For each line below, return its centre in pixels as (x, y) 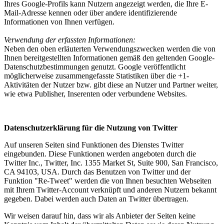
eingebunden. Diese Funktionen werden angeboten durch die (100, 153)
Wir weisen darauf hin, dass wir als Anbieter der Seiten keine (100, 215)
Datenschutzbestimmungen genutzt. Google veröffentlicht (95, 66)
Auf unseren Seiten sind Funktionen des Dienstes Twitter (94, 144)
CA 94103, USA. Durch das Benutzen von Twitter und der (97, 171)
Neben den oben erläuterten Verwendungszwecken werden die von (110, 48)
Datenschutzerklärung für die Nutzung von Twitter (91, 127)
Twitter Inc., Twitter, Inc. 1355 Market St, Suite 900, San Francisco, (111, 162)
